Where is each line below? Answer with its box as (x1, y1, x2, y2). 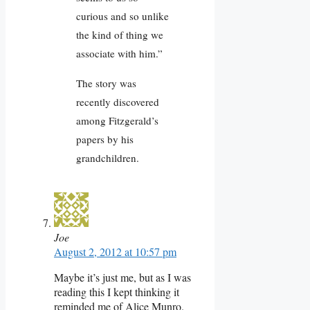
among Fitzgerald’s (76, 113, 158, 127)
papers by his (76, 131, 134, 146)
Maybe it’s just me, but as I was (54, 269, 191, 284)
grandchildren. (76, 150, 139, 165)
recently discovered (76, 94, 159, 109)
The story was (76, 75, 136, 90)
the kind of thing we (76, 27, 163, 42)
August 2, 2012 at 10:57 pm (54, 244, 176, 259)
